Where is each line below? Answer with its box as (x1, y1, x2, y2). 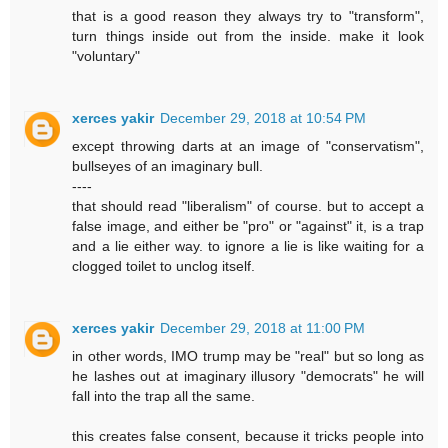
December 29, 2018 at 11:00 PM (160, 320, 366, 337)
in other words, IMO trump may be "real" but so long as (72, 348, 424, 365)
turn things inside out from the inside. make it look (72, 28, 424, 45)
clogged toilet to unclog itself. (72, 258, 256, 275)
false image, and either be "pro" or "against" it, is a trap (72, 218, 424, 235)
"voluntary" (72, 48, 141, 65)
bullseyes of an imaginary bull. (72, 158, 264, 175)
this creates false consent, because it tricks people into (72, 428, 424, 445)
